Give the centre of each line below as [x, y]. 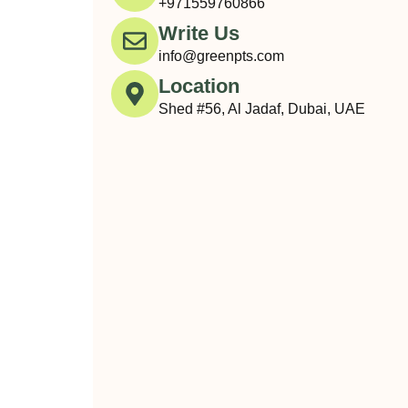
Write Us [199, 33]
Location [199, 86]
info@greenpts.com [221, 56]
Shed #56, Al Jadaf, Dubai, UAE [262, 108]
